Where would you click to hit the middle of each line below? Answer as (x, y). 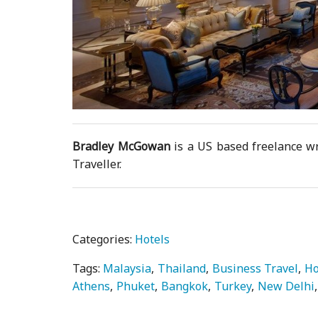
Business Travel (256, 268)
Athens (92, 286)
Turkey (233, 286)
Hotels (153, 239)
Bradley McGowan (121, 146)
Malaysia (127, 268)
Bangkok (185, 286)
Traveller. (97, 164)
